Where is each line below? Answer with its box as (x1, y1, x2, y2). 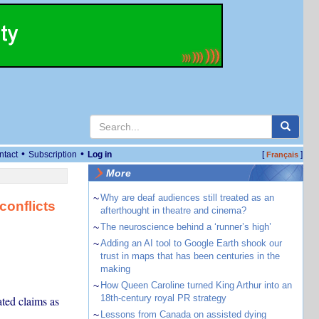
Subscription (28, 150, 77, 159)
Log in (88, 150, 112, 159)
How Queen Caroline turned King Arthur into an (100, 280, 292, 291)
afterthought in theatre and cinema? (100, 205, 246, 216)
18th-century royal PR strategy (100, 293, 226, 303)
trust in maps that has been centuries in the (100, 251, 280, 261)
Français (266, 150, 298, 159)
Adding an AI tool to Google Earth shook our (100, 238, 282, 249)
